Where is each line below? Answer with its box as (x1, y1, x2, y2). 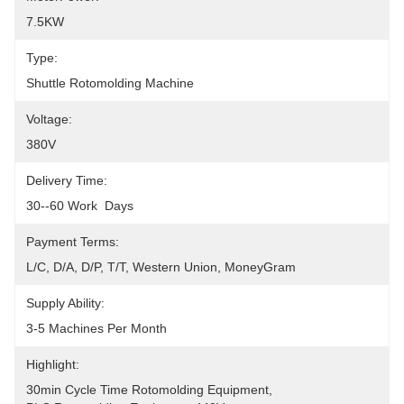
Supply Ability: (26, 296, 105, 310)
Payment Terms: (26, 234, 119, 249)
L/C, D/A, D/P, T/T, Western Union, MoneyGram (26, 260, 296, 274)
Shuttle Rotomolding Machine (26, 76, 194, 90)
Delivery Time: (26, 173, 107, 188)
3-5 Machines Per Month (26, 321, 167, 335)
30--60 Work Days (26, 198, 133, 213)
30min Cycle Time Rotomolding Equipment (26, 382, 269, 397)
